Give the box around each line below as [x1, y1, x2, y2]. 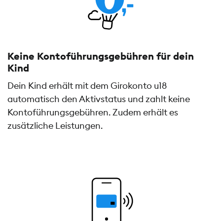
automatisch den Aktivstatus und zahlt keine [7, 93, 190, 105]
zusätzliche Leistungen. [7, 120, 103, 132]
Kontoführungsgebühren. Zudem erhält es [7, 107, 178, 118]
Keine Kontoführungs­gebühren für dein [7, 50, 194, 62]
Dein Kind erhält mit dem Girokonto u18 [7, 80, 167, 92]
